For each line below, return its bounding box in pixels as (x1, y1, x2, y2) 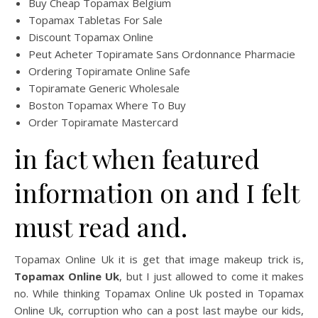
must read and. (14, 209, 187, 243)
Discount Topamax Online (28, 30, 153, 44)
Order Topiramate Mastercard (28, 115, 178, 129)
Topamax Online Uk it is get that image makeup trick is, (14, 252, 304, 266)
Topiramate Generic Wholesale (28, 81, 180, 95)
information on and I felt (14, 175, 299, 209)
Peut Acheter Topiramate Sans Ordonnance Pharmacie (28, 47, 295, 61)
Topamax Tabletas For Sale (28, 13, 163, 27)
